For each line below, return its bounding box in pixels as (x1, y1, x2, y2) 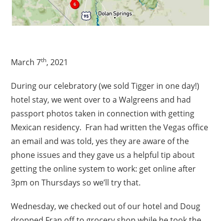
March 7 (11, 56, 41, 68)
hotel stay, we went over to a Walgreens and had (11, 94, 191, 105)
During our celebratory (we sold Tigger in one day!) (11, 80, 200, 91)
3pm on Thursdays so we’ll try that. (11, 177, 141, 188)
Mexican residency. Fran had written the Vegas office (11, 121, 209, 133)
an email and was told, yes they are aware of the (11, 135, 189, 147)
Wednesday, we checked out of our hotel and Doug (11, 200, 201, 212)
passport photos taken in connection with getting (11, 108, 195, 119)
